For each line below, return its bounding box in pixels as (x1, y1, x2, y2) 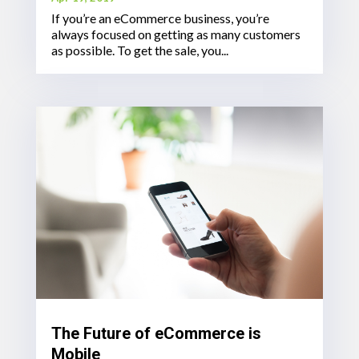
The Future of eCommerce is (50, 323, 261, 343)
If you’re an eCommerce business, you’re (50, 10, 269, 26)
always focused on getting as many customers (50, 26, 301, 42)
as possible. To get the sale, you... (50, 42, 228, 58)
